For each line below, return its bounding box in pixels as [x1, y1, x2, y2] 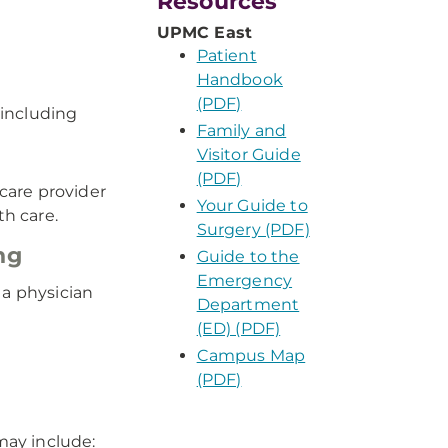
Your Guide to [196, 196, 308, 215]
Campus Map [196, 346, 306, 365]
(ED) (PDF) [196, 319, 281, 338]
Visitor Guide [196, 145, 301, 164]
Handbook [196, 70, 283, 89]
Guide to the [196, 247, 300, 266]
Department [196, 295, 300, 314]
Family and [196, 121, 287, 140]
